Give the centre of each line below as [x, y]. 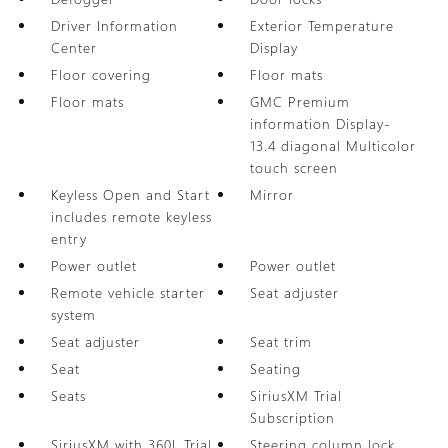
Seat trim [281, 341]
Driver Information [114, 25]
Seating [276, 368]
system [73, 314]
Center [73, 47]
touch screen [294, 167]
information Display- [321, 123]
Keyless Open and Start [130, 194]
